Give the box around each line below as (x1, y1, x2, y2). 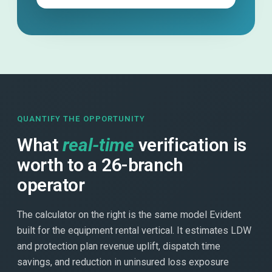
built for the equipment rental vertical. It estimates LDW (17, 224, 251, 236)
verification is (134, 134, 247, 155)
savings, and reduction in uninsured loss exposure (17, 256, 229, 268)
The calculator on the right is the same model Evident (17, 208, 241, 220)
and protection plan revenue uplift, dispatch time (17, 240, 220, 252)
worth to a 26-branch (17, 154, 183, 175)
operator (17, 174, 85, 195)
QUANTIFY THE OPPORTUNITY (17, 114, 145, 123)
